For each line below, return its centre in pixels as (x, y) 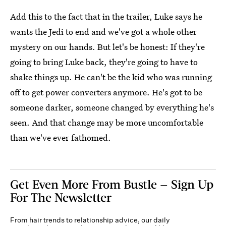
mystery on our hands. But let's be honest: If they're (107, 47)
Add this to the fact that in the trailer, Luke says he (106, 17)
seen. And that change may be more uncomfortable (107, 123)
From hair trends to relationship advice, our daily (90, 220)
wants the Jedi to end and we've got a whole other (103, 32)
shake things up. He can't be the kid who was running (111, 77)
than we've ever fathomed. (61, 138)
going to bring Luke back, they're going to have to (104, 62)
